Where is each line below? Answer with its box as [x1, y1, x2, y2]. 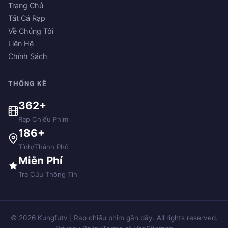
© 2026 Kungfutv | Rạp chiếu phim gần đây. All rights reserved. [10, 213, 218, 222]
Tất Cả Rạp [8, 13, 45, 22]
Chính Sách [8, 51, 47, 61]
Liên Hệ [8, 39, 34, 48]
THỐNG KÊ [8, 79, 47, 88]
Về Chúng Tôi [8, 26, 53, 35]
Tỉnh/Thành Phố [18, 142, 69, 151]
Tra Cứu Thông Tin [18, 169, 77, 178]
